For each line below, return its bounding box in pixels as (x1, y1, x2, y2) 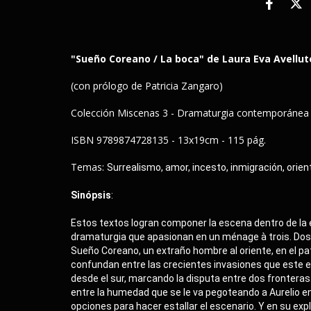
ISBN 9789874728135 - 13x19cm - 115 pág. (71, 133, 266, 146)
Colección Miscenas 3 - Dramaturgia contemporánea (71, 106, 309, 119)
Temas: (71, 160, 107, 174)
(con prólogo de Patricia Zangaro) (71, 79, 223, 92)
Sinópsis (71, 190, 111, 201)
